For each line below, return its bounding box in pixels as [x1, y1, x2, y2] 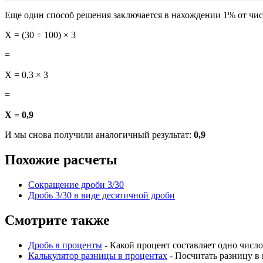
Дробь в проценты [28, 240, 102, 251]
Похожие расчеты [5, 152, 117, 168]
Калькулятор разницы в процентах [28, 251, 167, 261]
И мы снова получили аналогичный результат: [5, 130, 194, 140]
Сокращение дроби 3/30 [28, 180, 124, 190]
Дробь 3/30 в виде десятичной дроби [28, 190, 175, 201]
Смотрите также [5, 213, 110, 228]
